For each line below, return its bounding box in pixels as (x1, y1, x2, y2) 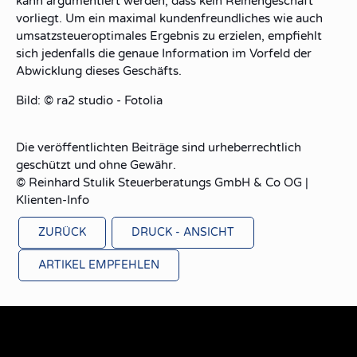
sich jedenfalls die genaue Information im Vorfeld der (16, 46, 312, 61)
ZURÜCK (38, 226, 86, 239)
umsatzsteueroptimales (16, 29, 147, 43)
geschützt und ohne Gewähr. (16, 158, 176, 172)
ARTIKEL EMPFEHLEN (38, 258, 159, 272)
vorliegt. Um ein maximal (16, 11, 159, 25)
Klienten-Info (16, 193, 89, 207)
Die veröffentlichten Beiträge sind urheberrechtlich (16, 140, 301, 155)
